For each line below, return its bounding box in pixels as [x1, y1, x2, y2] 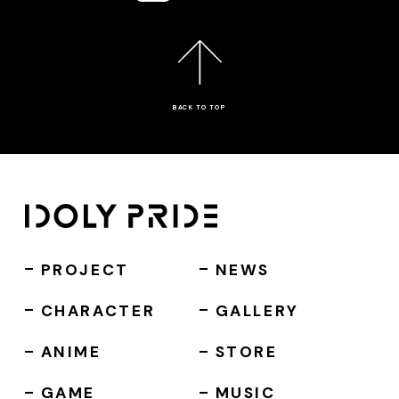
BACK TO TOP [172, 103, 227, 112]
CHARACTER [40, 300, 156, 321]
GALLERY [215, 300, 299, 321]
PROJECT [40, 259, 129, 280]
